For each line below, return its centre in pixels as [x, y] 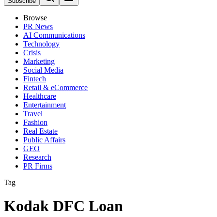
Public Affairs [44, 140]
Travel [33, 114]
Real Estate [40, 131]
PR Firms [38, 166]
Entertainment [45, 105]
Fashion [35, 122]
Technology [41, 44]
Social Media [43, 70]
